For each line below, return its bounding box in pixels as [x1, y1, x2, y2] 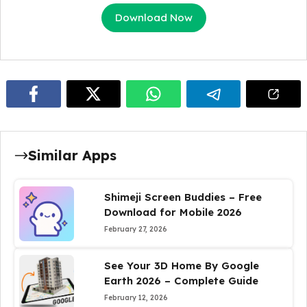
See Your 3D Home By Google [103, 259, 259, 272]
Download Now [114, 11, 193, 24]
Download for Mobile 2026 [103, 206, 242, 219]
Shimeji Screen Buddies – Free [103, 191, 262, 204]
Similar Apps [28, 147, 116, 164]
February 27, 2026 [103, 225, 167, 234]
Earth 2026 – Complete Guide [103, 274, 258, 287]
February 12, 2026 [103, 293, 168, 302]
